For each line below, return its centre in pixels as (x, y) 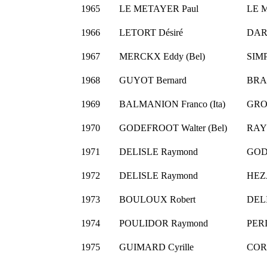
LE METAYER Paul (159, 9)
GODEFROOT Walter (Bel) (173, 128)
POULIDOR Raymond (163, 223)
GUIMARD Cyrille (156, 247)
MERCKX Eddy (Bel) (162, 57)
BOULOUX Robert (157, 200)
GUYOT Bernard (153, 80)
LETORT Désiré (151, 33)
